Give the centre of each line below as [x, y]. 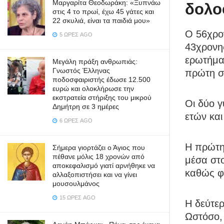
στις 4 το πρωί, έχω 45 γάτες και [103, 11]
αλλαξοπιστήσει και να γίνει [95, 174]
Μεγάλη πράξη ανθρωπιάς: [95, 61]
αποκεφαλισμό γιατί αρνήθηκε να [104, 165]
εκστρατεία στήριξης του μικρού [102, 97]
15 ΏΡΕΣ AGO [77, 197]
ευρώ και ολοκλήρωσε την [93, 88]
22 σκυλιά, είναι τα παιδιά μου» [101, 20]
